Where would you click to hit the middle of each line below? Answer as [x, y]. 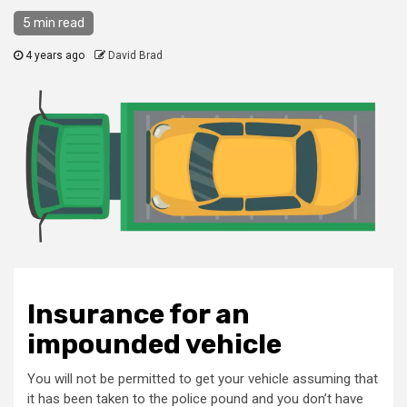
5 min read [54, 23]
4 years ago [55, 55]
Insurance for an [139, 314]
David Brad [135, 55]
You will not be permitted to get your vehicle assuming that [203, 378]
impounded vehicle [154, 344]
